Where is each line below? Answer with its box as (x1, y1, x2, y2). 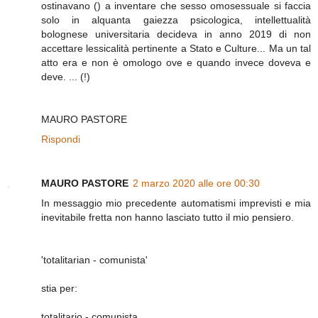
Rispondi (41, 133, 80, 145)
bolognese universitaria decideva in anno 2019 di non (41, 28, 311, 40)
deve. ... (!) (41, 70, 90, 82)
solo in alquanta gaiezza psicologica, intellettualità (41, 13, 311, 26)
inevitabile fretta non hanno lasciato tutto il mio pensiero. (41, 211, 294, 223)
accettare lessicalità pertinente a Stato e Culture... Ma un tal (41, 42, 311, 54)
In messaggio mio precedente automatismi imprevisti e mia (41, 197, 311, 209)
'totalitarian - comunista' (41, 253, 148, 265)
